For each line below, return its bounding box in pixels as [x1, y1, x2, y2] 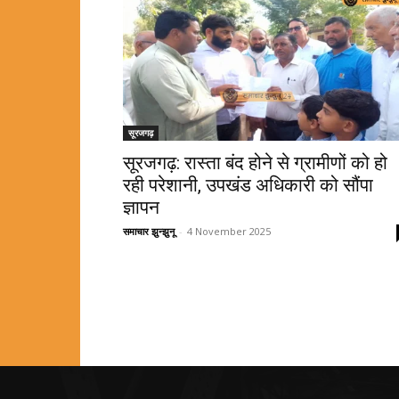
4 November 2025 [187, 224, 271, 238]
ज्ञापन [123, 197, 159, 218]
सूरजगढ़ [128, 126, 153, 139]
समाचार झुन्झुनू [123, 224, 175, 238]
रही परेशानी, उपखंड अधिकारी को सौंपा [123, 175, 373, 196]
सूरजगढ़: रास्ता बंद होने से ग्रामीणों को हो [123, 152, 387, 174]
